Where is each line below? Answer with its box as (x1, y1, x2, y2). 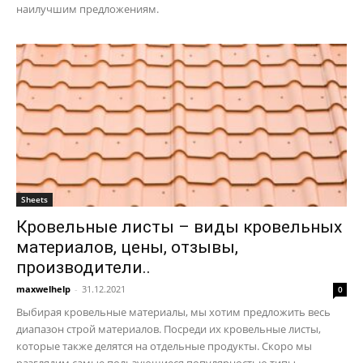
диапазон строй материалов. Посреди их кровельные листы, (16, 322, 321, 337)
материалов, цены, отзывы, (16, 237, 238, 258)
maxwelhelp (16, 283, 70, 296)
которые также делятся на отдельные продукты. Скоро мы (16, 339, 312, 354)
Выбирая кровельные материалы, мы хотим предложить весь (16, 305, 331, 320)
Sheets (21, 194, 48, 206)
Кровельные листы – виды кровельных (16, 217, 342, 237)
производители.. (16, 258, 151, 278)
